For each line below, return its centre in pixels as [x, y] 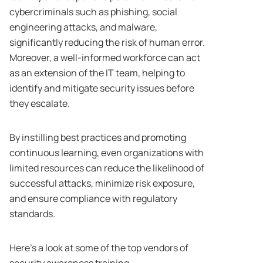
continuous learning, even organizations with [107, 153]
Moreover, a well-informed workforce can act [105, 58]
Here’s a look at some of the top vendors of [99, 248]
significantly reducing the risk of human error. [107, 43]
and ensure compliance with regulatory [93, 199]
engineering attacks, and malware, [83, 27]
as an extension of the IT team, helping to [97, 73]
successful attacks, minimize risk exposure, [102, 183]
